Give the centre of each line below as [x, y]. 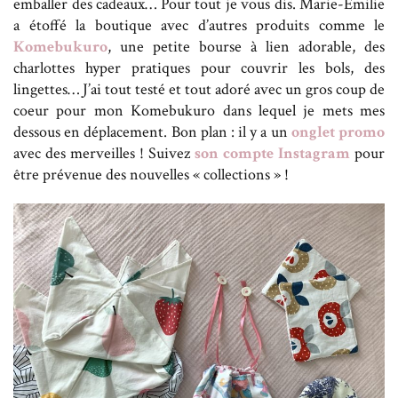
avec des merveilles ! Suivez [104, 153]
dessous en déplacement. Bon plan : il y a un [152, 131]
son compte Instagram [272, 153]
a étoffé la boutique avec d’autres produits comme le [199, 25]
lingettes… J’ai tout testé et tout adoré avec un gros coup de [199, 89]
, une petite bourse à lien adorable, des [246, 46]
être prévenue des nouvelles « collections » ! [151, 174]
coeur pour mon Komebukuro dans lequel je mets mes [199, 110]
